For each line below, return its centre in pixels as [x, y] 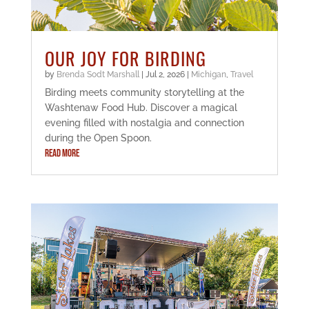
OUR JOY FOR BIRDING [125, 59]
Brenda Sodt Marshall [98, 75]
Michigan [208, 75]
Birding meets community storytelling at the [144, 93]
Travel [241, 75]
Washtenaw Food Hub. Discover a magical [141, 108]
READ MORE [62, 154]
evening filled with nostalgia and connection [144, 123]
